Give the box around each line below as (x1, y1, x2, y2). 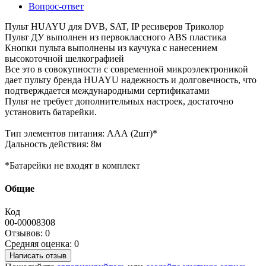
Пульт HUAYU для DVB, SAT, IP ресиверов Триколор (5, 21, 224, 31)
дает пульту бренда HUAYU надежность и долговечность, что (5, 74, 256, 85)
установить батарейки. (5, 106, 97, 117)
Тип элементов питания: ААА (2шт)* (5, 128, 157, 138)
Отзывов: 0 (5, 228, 50, 239)
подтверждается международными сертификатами (5, 85, 210, 96)
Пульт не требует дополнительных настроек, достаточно (5, 96, 233, 106)
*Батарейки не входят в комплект (5, 160, 140, 170)
